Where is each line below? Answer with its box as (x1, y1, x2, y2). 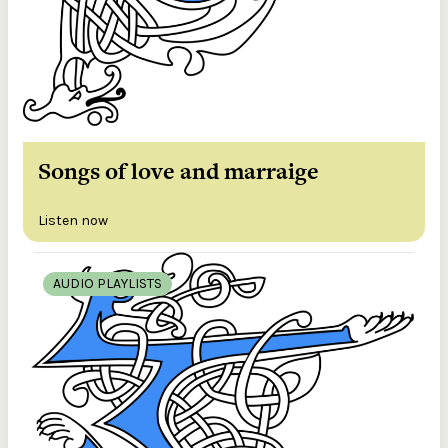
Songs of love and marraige (38, 154, 319, 187)
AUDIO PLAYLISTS (53, 274, 162, 292)
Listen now (38, 211, 108, 229)
